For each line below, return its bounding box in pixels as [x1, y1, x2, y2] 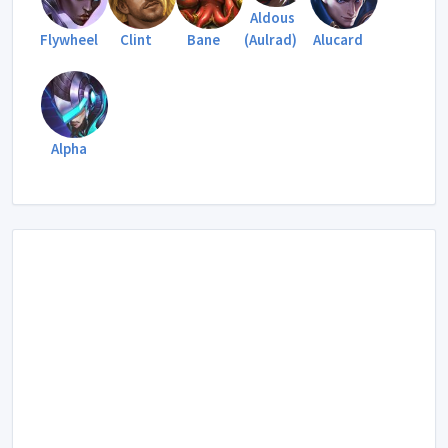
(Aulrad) [244, 29, 298, 49]
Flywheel [39, 29, 98, 49]
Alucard [312, 29, 363, 49]
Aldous [250, 7, 296, 27]
